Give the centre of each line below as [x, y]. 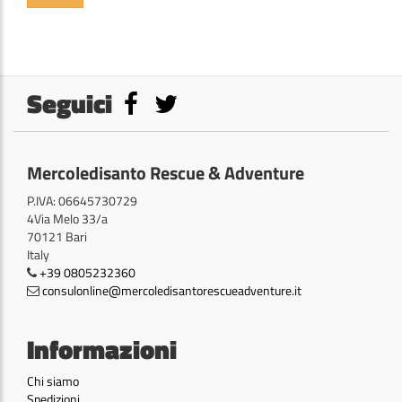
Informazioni [102, 349]
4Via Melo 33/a [67, 218]
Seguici [70, 103]
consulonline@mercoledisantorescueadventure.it [172, 290]
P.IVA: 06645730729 [82, 200]
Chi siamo [53, 380]
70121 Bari [57, 236]
